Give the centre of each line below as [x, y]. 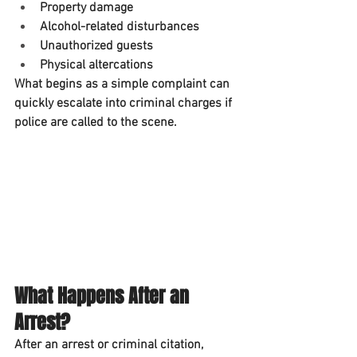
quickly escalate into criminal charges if [125, 104]
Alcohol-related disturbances [120, 27]
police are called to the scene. [96, 123]
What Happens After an [104, 296]
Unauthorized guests [96, 47]
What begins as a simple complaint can [124, 85]
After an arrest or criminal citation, [110, 345]
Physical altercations [96, 66]
